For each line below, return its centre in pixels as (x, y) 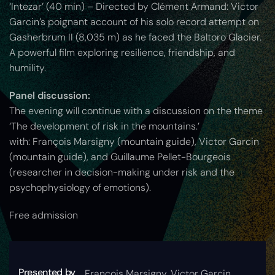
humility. (28, 68)
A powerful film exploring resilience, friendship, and (122, 53)
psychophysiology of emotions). (80, 188)
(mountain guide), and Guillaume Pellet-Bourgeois (120, 157)
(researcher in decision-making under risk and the (122, 172)
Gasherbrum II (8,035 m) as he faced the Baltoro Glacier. (135, 37)
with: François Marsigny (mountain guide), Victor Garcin (134, 142)
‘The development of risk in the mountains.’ (104, 126)
